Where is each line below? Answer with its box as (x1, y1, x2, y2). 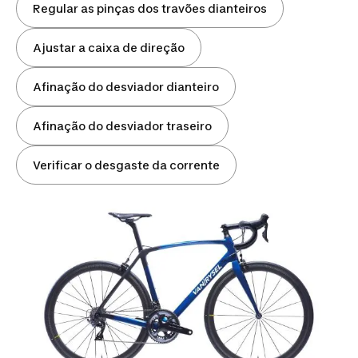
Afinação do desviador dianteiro (33, 80, 219, 93)
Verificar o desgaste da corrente (33, 158, 220, 172)
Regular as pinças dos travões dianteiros (33, 2, 267, 15)
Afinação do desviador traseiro (33, 119, 212, 133)
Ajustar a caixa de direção (33, 41, 185, 54)
